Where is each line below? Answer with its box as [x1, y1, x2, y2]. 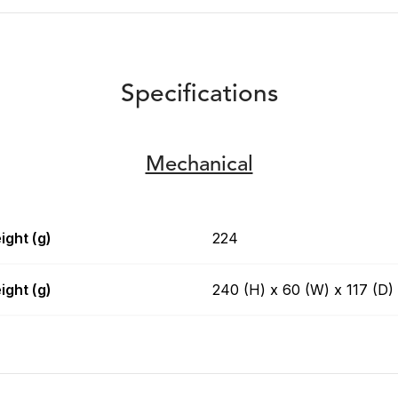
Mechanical [145, 155, 253, 177]
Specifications [120, 83, 278, 108]
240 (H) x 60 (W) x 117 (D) [212, 281, 394, 299]
